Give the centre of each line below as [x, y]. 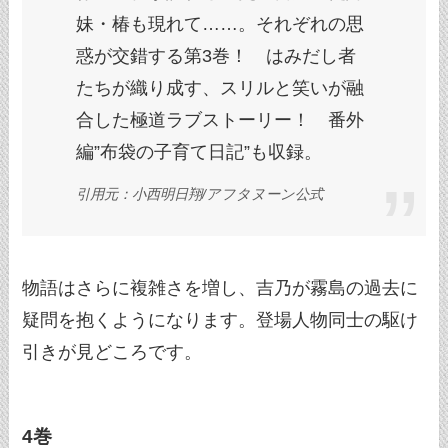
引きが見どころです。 [112, 351]
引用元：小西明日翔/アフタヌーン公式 [200, 193]
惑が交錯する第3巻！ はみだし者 [216, 55]
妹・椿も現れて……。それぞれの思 [220, 23]
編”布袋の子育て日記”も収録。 [199, 151]
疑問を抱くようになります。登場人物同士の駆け [220, 319]
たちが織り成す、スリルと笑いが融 [220, 87]
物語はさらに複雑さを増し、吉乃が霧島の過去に [220, 287]
